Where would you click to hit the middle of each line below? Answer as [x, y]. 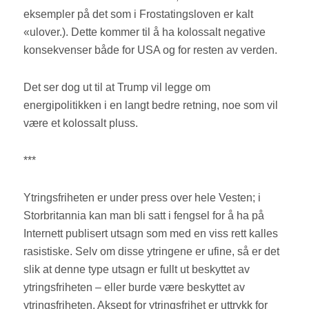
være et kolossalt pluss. [82, 123]
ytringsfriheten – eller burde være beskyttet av [134, 288]
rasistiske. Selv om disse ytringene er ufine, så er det [152, 252]
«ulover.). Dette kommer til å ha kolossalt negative [145, 32]
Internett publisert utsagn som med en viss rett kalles [151, 234]
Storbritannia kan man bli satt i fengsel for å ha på [144, 216]
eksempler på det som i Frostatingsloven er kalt [139, 14]
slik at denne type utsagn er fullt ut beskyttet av [137, 270]
